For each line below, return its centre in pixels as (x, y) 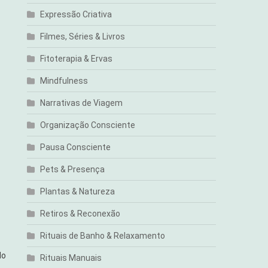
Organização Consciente (88, 125)
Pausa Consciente (76, 147)
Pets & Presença (73, 169)
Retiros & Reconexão (80, 214)
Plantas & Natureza (78, 191)
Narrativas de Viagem (82, 103)
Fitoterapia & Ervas (77, 59)
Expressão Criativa (76, 14)
